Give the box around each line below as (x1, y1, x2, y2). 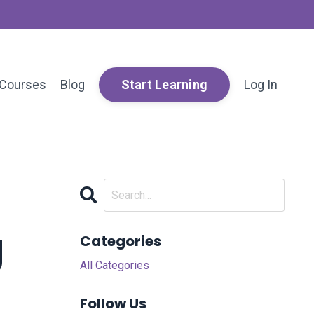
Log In (244, 76, 278, 92)
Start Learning (121, 77, 207, 93)
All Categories (79, 259, 149, 273)
